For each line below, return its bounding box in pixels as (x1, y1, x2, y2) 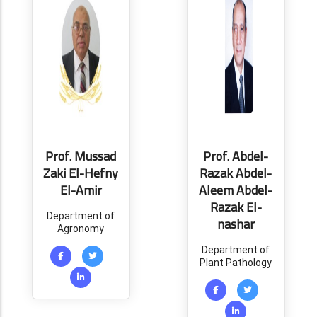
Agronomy (57, 223, 105, 234)
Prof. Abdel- (203, 144, 269, 168)
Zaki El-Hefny (43, 161, 119, 185)
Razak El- (209, 195, 262, 219)
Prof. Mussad (45, 144, 117, 168)
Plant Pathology (200, 257, 272, 268)
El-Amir (59, 178, 102, 202)
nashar (217, 212, 255, 236)
